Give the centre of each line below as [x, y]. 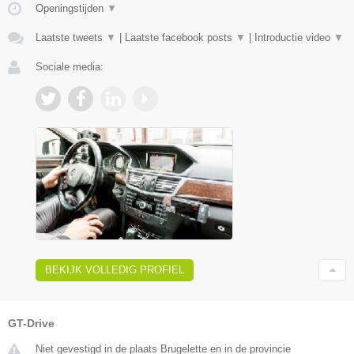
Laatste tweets [71, 38]
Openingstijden [71, 9]
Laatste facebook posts [180, 38]
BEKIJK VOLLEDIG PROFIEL [115, 270]
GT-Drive [31, 324]
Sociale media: [70, 67]
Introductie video [294, 38]
